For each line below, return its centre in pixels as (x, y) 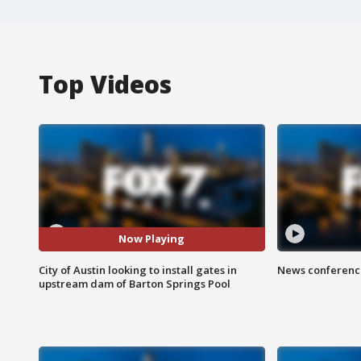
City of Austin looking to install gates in (138, 270)
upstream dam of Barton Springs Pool (135, 283)
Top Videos (105, 84)
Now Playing (152, 239)
